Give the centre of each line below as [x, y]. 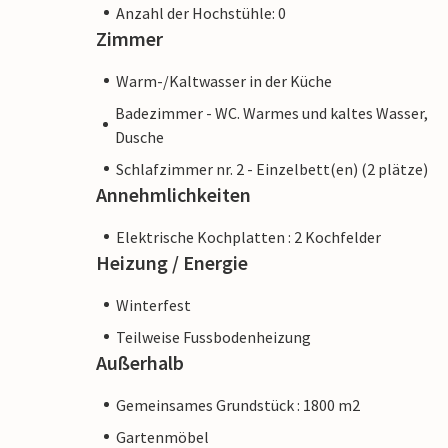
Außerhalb [140, 362]
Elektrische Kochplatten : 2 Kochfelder [248, 236]
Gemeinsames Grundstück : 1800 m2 [238, 404]
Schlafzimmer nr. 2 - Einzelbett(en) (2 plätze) [272, 168]
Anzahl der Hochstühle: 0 [201, 12]
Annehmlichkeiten [173, 194]
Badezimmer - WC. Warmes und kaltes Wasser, [272, 112]
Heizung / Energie [172, 262]
